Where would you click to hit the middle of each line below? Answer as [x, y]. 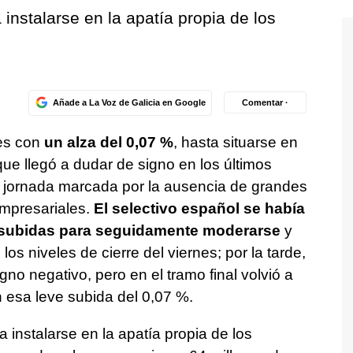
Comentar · [265, 102]
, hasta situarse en [235, 142]
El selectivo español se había [199, 208]
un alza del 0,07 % [108, 142]
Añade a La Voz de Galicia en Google [129, 102]
